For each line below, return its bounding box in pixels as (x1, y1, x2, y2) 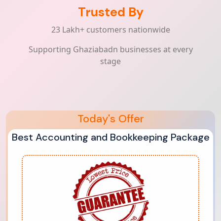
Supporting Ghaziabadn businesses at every (28, 44, 193, 55)
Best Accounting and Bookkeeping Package (11, 131, 210, 144)
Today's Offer (77, 111, 144, 126)
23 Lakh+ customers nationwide (51, 24, 170, 35)
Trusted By (77, 4, 144, 20)
